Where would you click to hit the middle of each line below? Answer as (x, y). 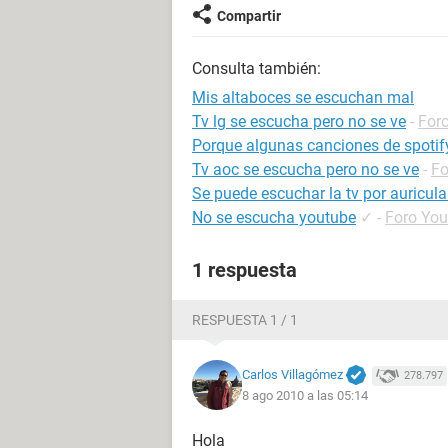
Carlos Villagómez (292, 374)
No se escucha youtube (274, 217)
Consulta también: (256, 68)
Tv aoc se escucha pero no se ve (305, 169)
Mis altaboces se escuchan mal (303, 97)
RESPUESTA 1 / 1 (245, 320)
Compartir (249, 16)
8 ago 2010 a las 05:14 (305, 396)
